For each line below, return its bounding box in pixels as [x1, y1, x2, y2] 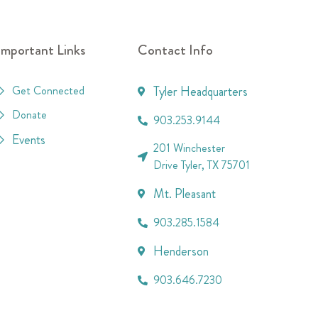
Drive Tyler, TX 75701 [153, 156, 251, 173]
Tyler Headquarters [153, 82, 248, 101]
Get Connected [12, 82, 85, 99]
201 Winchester [153, 139, 226, 156]
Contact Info [137, 39, 213, 60]
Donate [12, 106, 48, 123]
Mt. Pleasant [153, 184, 216, 203]
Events [12, 130, 46, 149]
